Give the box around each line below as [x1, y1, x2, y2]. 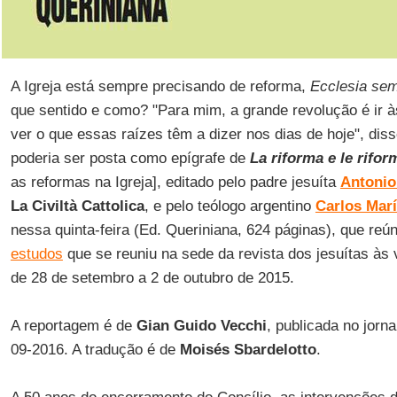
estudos [10, 245, 63, 262]
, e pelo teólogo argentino [144, 198, 315, 214]
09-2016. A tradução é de [10, 341, 180, 358]
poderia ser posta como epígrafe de [10, 150, 250, 167]
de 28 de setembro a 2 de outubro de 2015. [10, 269, 294, 286]
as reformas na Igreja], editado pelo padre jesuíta [10, 174, 340, 191]
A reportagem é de [10, 317, 136, 334]
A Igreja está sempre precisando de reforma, [10, 78, 310, 95]
